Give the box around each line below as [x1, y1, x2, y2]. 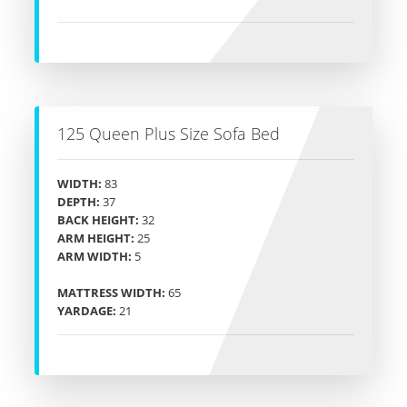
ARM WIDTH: [57, 248, 132, 265]
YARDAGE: [57, 303, 116, 320]
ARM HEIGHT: [57, 230, 134, 247]
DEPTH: [57, 194, 100, 211]
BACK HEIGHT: [57, 212, 139, 229]
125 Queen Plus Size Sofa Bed [57, 123, 280, 145]
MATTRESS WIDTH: [57, 284, 165, 302]
